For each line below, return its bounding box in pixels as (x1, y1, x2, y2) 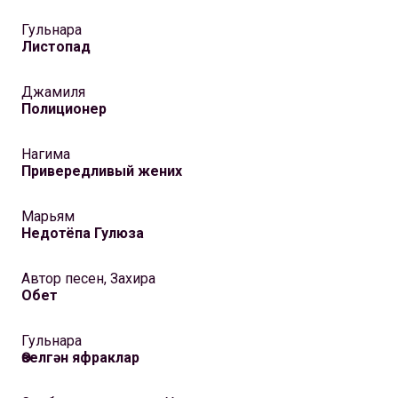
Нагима (21, 146, 70, 163)
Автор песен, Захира (21, 270, 155, 288)
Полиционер (21, 100, 107, 118)
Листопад (21, 38, 91, 56)
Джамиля (21, 84, 85, 101)
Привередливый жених (21, 163, 182, 180)
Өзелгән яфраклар (21, 349, 139, 367)
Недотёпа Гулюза (21, 225, 144, 243)
